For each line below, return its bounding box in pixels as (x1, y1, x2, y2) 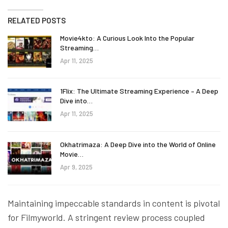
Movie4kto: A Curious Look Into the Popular (60, 33, 194, 42)
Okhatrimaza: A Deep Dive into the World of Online (60, 139, 216, 149)
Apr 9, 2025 (60, 162, 93, 171)
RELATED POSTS (8, 15, 66, 25)
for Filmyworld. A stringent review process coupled (8, 211, 205, 223)
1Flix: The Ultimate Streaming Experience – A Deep (60, 87, 218, 96)
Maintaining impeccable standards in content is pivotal (8, 197, 220, 209)
